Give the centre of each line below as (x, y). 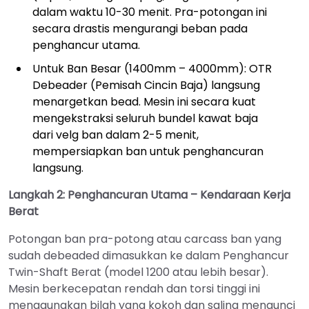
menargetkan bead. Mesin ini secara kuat (144, 101)
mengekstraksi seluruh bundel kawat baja (145, 118)
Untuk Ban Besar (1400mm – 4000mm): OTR (152, 68)
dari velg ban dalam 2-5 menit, (116, 134)
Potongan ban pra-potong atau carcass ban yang (145, 239)
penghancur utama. (86, 45)
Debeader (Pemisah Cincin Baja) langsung (146, 85)
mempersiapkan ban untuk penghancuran (148, 151)
